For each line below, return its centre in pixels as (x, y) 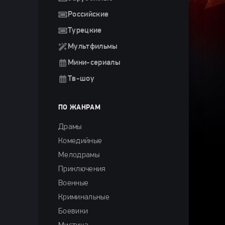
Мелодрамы (79, 155)
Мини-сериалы (94, 63)
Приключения (82, 169)
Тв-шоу (81, 79)
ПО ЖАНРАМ (79, 108)
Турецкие (85, 31)
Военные (74, 183)
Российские (88, 15)
